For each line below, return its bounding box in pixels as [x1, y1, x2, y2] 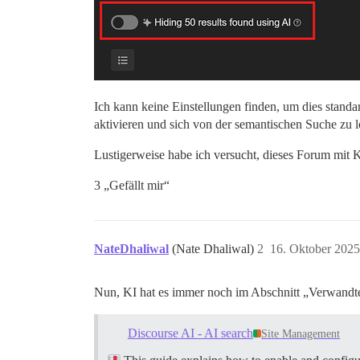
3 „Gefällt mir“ [94, 178, 170, 193]
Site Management [261, 328, 341, 341]
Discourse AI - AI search [127, 326, 253, 341]
